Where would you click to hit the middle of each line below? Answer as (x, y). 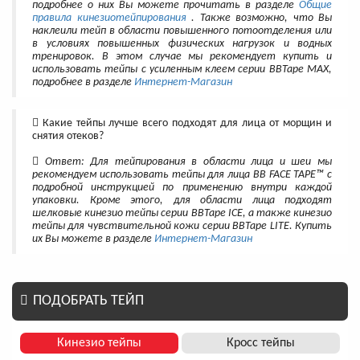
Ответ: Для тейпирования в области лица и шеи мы (185, 162)
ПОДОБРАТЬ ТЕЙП (88, 301)
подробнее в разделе (83, 83)
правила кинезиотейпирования (109, 18)
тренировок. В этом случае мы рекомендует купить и (182, 57)
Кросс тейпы (261, 344)
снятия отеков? (68, 137)
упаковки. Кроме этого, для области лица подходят (182, 201)
